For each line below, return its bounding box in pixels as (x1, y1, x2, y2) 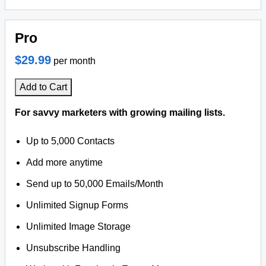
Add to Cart (20, 82, 67, 92)
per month (53, 56, 96, 66)
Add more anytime (26, 157, 103, 167)
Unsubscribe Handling (26, 243, 121, 253)
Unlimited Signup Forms (26, 200, 129, 210)
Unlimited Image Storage (26, 221, 131, 232)
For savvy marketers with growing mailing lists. (15, 107, 225, 118)
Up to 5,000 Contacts (26, 136, 115, 146)
